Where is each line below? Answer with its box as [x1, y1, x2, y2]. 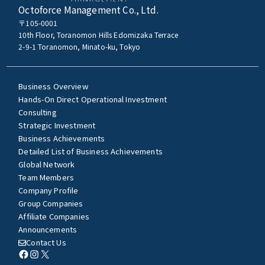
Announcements [18, 224, 77, 235]
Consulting [18, 106, 57, 118]
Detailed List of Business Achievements [18, 146, 163, 157]
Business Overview [18, 80, 88, 92]
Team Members [18, 172, 75, 183]
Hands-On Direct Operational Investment [18, 93, 167, 105]
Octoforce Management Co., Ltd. [18, 3, 159, 17]
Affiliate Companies [18, 211, 90, 222]
